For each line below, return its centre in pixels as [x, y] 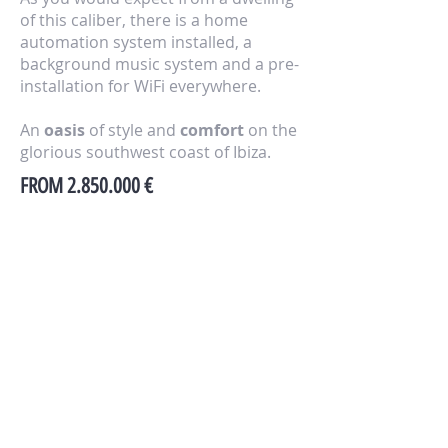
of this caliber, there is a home [134, 20]
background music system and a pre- [159, 64]
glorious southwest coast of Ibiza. [145, 152]
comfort [210, 130]
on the [270, 130]
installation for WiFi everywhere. [140, 86]
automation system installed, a [136, 42]
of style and [130, 130]
